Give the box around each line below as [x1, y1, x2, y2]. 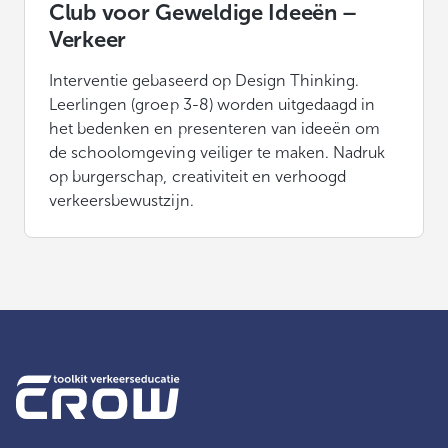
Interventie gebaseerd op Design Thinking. [49, 70, 360, 90]
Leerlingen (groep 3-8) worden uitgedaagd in [49, 94, 376, 114]
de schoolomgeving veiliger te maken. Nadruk [49, 142, 386, 162]
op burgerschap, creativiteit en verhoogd [49, 166, 347, 186]
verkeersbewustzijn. [49, 190, 194, 210]
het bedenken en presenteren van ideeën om [49, 118, 381, 138]
